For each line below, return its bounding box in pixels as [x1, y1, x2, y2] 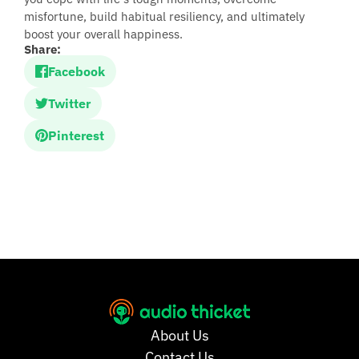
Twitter [48, 95, 91, 111]
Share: [24, 42, 61, 57]
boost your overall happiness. [24, 26, 183, 42]
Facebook [48, 63, 105, 79]
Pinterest [48, 127, 104, 143]
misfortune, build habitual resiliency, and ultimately [24, 9, 305, 24]
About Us [150, 326, 209, 345]
